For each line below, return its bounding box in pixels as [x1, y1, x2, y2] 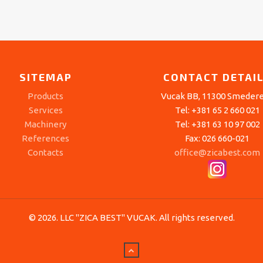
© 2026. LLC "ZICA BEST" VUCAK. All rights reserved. [28, 213, 235, 222]
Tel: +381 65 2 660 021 [174, 105, 260, 115]
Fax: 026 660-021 [185, 133, 250, 143]
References [22, 133, 70, 143]
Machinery [25, 119, 67, 129]
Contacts [28, 147, 64, 157]
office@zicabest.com [174, 147, 261, 157]
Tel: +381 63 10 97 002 [174, 119, 260, 129]
